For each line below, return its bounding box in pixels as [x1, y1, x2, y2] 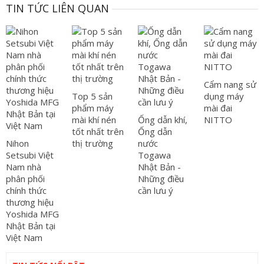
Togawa [138, 149, 171, 161]
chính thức [6, 184, 47, 196]
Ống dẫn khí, [138, 114, 187, 126]
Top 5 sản [72, 90, 113, 102]
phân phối [6, 173, 45, 184]
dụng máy [204, 90, 244, 102]
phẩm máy [72, 102, 114, 114]
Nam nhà [6, 161, 41, 173]
